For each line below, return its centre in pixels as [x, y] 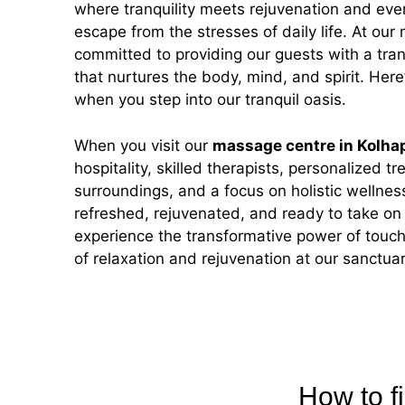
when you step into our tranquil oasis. [210, 100]
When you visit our [143, 145]
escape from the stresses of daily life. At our [237, 32]
